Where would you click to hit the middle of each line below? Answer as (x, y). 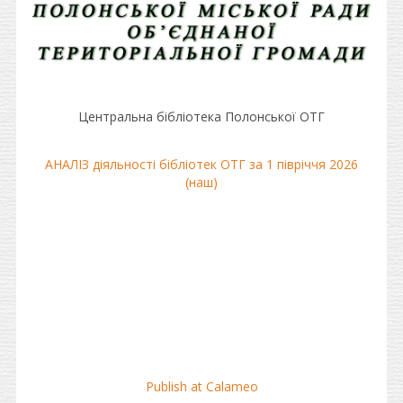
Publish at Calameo (201, 386)
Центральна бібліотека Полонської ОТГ (201, 116)
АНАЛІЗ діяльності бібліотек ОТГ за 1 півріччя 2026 (201, 164)
